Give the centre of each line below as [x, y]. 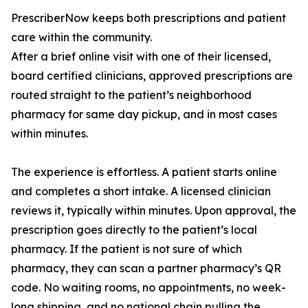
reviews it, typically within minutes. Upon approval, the [154, 211]
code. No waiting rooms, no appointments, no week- [148, 288]
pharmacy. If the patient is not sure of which [126, 249]
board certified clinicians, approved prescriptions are [152, 76]
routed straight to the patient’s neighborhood [131, 95]
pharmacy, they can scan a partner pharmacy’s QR [146, 268]
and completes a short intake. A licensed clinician [141, 191]
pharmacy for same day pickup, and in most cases [144, 114]
